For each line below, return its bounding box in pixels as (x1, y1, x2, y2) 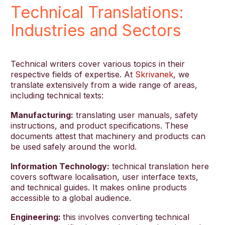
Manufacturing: (11, 109, 73, 120)
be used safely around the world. (11, 141, 137, 152)
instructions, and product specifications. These (11, 120, 188, 131)
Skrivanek (135, 69, 173, 80)
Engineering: (11, 212, 63, 222)
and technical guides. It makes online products (11, 182, 187, 192)
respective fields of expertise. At (11, 69, 135, 80)
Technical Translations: (11, 2, 184, 22)
